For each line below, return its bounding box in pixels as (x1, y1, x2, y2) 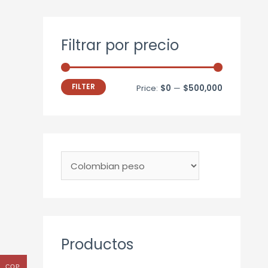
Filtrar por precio (61, 35, 179, 56)
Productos (61, 233, 133, 255)
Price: (136, 83, 160, 95)
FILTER (72, 82, 95, 92)
